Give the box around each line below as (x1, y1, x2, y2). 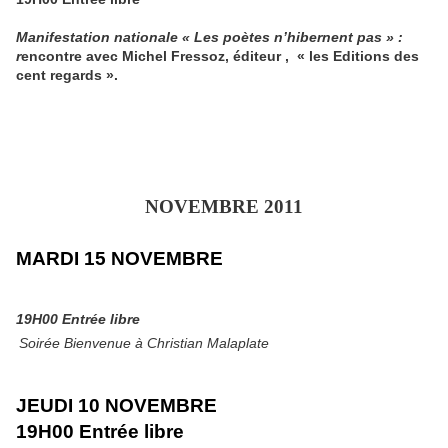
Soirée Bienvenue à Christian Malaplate (19, 334, 269, 351)
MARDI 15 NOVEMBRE (16, 247, 223, 269)
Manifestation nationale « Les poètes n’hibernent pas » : (16, 28, 403, 45)
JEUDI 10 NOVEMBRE (16, 394, 217, 416)
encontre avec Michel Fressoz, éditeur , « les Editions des (21, 47, 419, 64)
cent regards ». (16, 66, 118, 83)
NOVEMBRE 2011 (145, 195, 303, 217)
